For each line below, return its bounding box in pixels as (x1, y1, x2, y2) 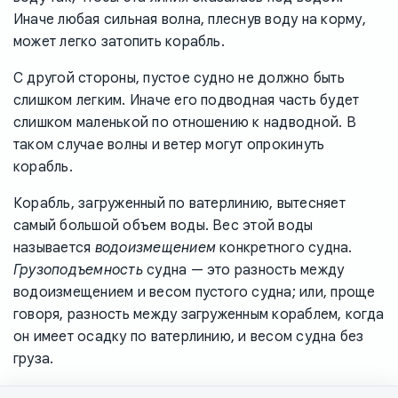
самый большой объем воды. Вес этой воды (13, 217, 314, 235)
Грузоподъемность (13, 261, 143, 280)
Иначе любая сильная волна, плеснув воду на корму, (13, 11, 366, 29)
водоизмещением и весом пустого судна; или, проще (13, 283, 376, 302)
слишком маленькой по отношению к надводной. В (13, 114, 356, 132)
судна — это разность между (142, 261, 345, 280)
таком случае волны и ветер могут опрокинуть (13, 136, 325, 155)
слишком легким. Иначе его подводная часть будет (13, 92, 360, 110)
